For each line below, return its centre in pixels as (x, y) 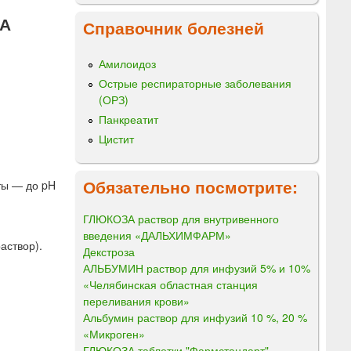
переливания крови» (136, 300)
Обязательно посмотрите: (190, 186)
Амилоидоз (127, 63)
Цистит (116, 139)
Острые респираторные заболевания (195, 83)
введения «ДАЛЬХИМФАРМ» (157, 235)
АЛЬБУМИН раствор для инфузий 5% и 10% (197, 268)
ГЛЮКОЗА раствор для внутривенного (181, 218)
